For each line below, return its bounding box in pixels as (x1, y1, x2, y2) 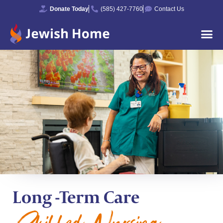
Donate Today (50, 5, 89, 12)
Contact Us (154, 5, 185, 12)
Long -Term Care (12, 185, 139, 208)
